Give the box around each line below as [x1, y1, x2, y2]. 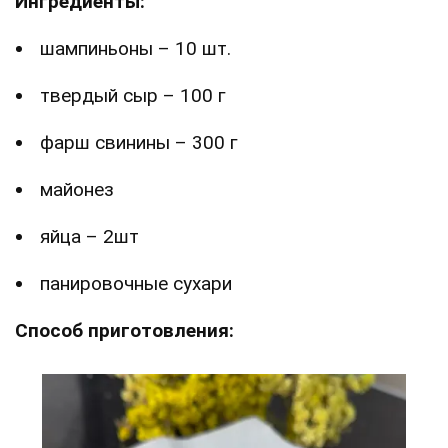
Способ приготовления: [15, 318, 234, 342]
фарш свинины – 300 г [40, 130, 238, 154]
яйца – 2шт [40, 224, 139, 248]
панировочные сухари [40, 271, 232, 295]
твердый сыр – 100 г [40, 83, 226, 107]
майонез [40, 177, 114, 201]
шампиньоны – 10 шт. [40, 36, 231, 60]
